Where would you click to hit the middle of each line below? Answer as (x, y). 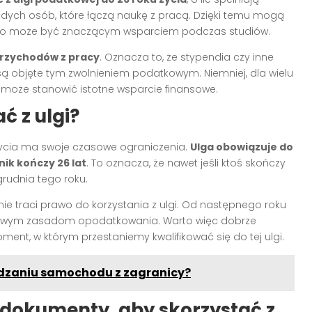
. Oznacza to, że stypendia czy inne (187, 57)
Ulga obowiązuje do (242, 147)
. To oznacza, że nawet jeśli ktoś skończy (186, 163)
